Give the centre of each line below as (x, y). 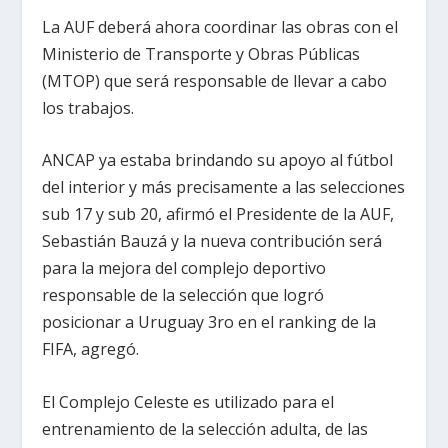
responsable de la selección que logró (183, 295)
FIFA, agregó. (91, 349)
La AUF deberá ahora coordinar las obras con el (220, 26)
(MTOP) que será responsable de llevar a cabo (215, 80)
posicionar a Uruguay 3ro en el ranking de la (209, 322)
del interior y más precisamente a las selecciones (224, 187)
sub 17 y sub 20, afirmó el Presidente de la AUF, (218, 214)
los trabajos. (88, 107)
